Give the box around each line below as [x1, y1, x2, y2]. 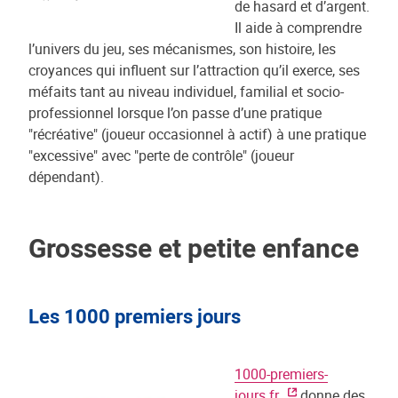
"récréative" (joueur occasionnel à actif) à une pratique [28, 124, 366, 144]
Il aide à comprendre [235, 18, 362, 37]
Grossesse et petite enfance [28, 229, 359, 266]
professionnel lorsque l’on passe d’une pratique [28, 103, 322, 123]
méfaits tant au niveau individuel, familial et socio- [28, 82, 344, 101]
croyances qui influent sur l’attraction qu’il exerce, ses [28, 60, 360, 80]
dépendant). [28, 167, 104, 187]
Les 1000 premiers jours [28, 303, 241, 329]
